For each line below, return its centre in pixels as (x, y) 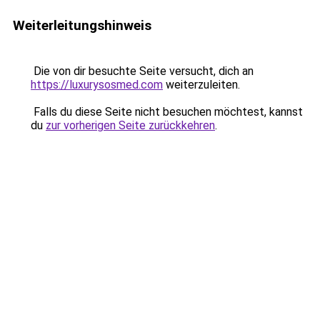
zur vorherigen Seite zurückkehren (130, 125)
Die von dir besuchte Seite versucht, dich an (142, 71)
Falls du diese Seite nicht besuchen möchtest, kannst (167, 112)
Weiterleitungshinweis (82, 25)
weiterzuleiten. (201, 85)
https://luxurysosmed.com (97, 85)
